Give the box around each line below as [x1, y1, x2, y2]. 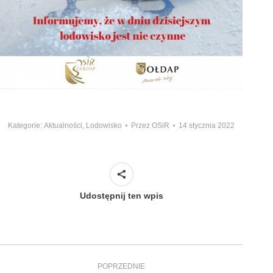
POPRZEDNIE [97, 262, 145, 271]
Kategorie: [8, 121, 44, 130]
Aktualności [44, 121, 82, 130]
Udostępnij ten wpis [79, 191, 163, 201]
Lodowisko [86, 121, 122, 130]
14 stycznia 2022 [179, 121, 235, 130]
